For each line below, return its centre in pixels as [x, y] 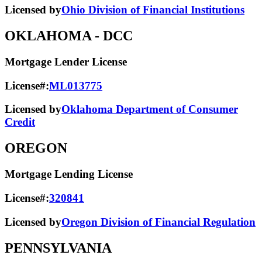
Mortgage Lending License [69, 174]
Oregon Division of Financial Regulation [158, 222]
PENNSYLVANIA [58, 248]
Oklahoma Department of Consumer [150, 109]
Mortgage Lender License [66, 61]
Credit [20, 122]
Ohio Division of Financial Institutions [153, 10]
